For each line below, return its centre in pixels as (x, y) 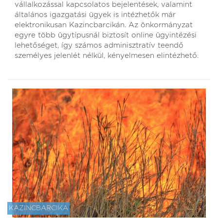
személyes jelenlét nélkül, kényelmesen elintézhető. (107, 55)
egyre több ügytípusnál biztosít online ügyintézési (106, 35)
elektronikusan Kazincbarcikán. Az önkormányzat (104, 25)
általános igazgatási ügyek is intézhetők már (95, 15)
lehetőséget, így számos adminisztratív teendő (99, 45)
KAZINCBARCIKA (38, 208)
